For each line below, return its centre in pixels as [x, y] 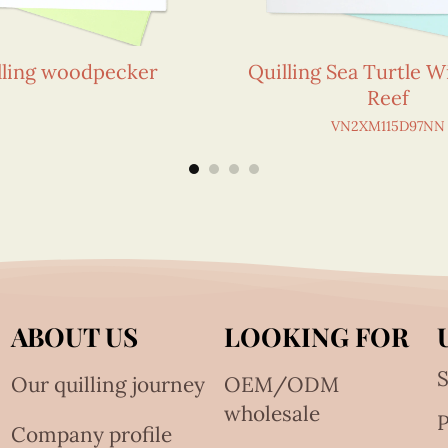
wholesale [271, 413]
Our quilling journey [108, 384]
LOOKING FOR [316, 336]
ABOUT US [75, 336]
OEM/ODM [281, 384]
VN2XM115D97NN [387, 126]
